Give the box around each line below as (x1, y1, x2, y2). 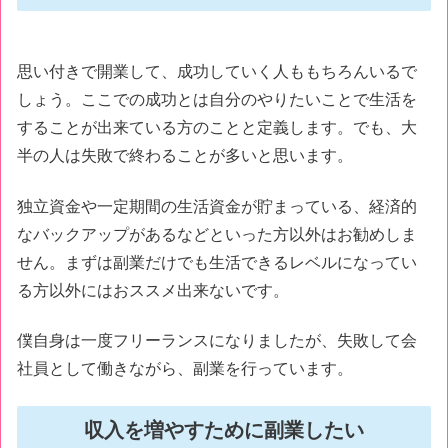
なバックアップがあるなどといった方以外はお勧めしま (17, 225, 417, 243)
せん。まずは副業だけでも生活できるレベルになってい (17, 253, 417, 271)
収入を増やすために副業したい (84, 418, 364, 441)
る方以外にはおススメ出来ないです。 (17, 281, 289, 299)
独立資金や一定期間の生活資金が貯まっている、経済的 (17, 197, 417, 215)
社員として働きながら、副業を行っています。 (17, 360, 353, 378)
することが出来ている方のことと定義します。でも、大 (17, 119, 417, 137)
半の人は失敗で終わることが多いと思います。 (17, 147, 353, 165)
